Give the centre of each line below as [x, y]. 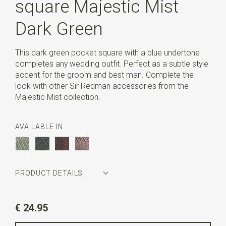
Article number [42, 198]
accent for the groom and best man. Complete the [104, 75]
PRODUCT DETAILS [48, 173]
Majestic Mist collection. [58, 97]
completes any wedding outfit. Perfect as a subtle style [111, 64]
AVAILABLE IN [39, 127]
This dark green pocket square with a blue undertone [107, 52]
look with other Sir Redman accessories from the [102, 86]
